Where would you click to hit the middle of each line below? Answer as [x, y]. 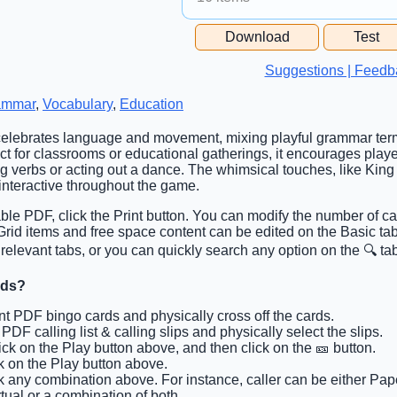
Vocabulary [78, 104]
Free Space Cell [249, 29]
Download [257, 36]
